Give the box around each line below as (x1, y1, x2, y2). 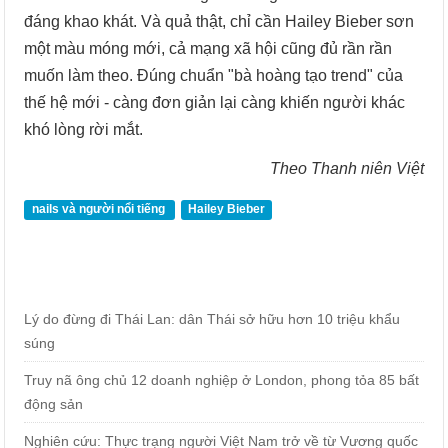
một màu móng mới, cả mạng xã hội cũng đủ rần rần (24, 40, 393, 58)
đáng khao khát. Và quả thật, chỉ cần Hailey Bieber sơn (24, 13, 415, 31)
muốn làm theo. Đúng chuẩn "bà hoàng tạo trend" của (24, 67, 404, 85)
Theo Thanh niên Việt (269, 160, 424, 178)
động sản (24, 396, 84, 413)
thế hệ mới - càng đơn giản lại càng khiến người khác (24, 94, 406, 112)
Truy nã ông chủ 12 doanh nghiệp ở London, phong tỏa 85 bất (24, 372, 420, 389)
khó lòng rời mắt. (24, 121, 144, 139)
